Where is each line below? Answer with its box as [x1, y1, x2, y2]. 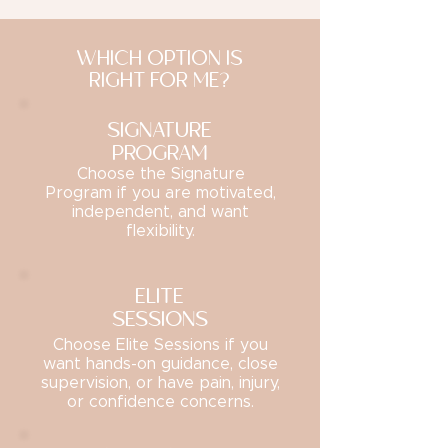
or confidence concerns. [66, 394, 254, 410]
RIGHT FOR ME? [89, 68, 231, 94]
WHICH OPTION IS [76, 46, 244, 72]
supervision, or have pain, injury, [40, 375, 280, 391]
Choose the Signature [76, 166, 245, 182]
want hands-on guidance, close [42, 356, 278, 372]
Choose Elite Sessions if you [52, 337, 268, 353]
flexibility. [126, 223, 195, 239]
